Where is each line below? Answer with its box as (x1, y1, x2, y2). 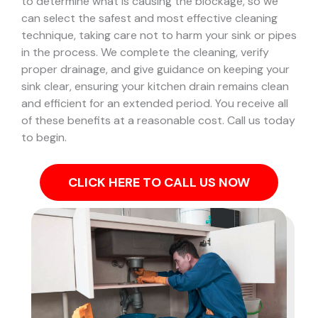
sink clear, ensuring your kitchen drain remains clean (21, 78, 289, 94)
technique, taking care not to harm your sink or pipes (21, 27, 297, 43)
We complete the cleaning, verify (101, 44, 269, 60)
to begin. (21, 129, 67, 145)
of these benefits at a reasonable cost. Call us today (21, 112, 295, 128)
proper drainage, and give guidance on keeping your (21, 61, 290, 77)
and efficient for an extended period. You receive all (21, 95, 288, 111)
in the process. (21, 44, 101, 60)
